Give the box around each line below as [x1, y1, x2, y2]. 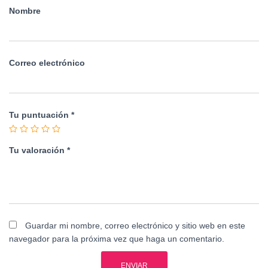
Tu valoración [9, 145, 67, 155]
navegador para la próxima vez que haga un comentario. [9, 234, 224, 243]
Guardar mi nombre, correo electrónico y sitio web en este [25, 221, 245, 230]
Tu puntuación [9, 110, 71, 120]
